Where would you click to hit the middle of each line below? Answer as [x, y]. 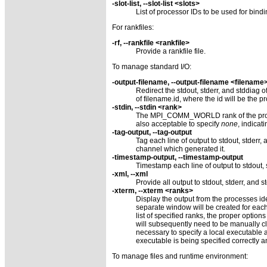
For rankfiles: [133, 27]
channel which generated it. [181, 149]
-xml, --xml [130, 174]
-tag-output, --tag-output [152, 132]
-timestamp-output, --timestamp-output [178, 157]
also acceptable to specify [178, 124]
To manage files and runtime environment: [180, 256]
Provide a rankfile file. [171, 51]
